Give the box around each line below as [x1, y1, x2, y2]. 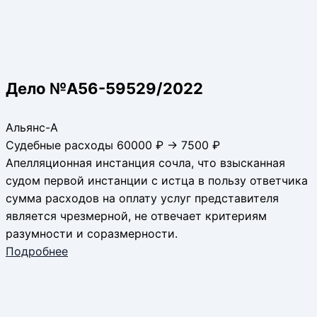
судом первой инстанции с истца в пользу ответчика [6, 173, 308, 188]
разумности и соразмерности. [6, 226, 178, 241]
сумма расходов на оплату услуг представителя [6, 191, 279, 206]
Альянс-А [6, 120, 58, 135]
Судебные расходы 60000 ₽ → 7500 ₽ [6, 138, 220, 153]
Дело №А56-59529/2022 [6, 79, 203, 98]
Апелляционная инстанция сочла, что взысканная [6, 156, 285, 171]
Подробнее [6, 244, 68, 259]
